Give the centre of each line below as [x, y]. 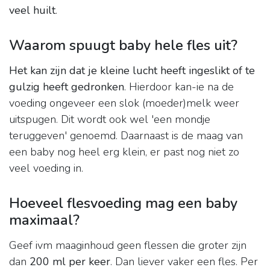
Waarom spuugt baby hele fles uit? [123, 46]
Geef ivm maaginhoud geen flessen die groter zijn [128, 246]
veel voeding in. [46, 168]
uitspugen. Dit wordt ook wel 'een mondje [110, 120]
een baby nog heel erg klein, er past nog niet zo [124, 152]
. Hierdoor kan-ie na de [179, 87]
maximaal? [44, 220]
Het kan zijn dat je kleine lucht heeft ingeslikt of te [132, 71]
